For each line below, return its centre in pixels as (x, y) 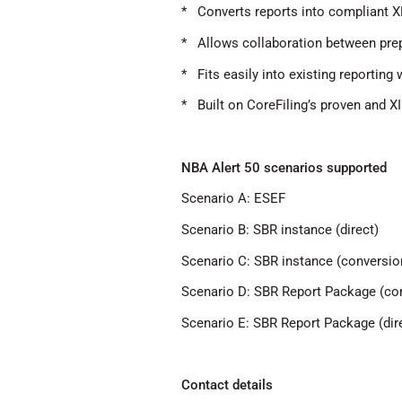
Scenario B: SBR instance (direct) (280, 230)
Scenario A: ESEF (233, 199)
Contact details (227, 385)
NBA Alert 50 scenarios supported (284, 167)
